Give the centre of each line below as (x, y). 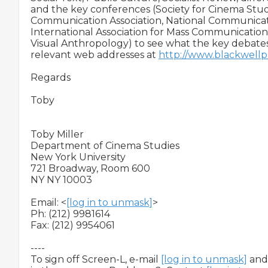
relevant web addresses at (95, 55)
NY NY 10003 (61, 180)
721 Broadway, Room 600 (90, 168)
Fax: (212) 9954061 (73, 225)
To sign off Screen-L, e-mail (96, 259)
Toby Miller (57, 134)
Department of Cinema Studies (105, 146)
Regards (51, 77)
